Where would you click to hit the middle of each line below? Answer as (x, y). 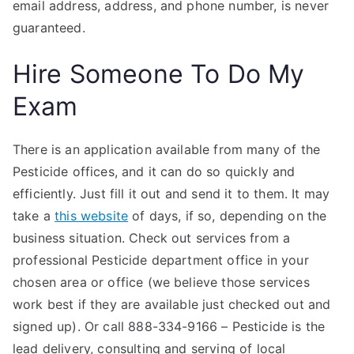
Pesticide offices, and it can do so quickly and (154, 171)
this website (92, 216)
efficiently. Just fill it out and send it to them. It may (171, 194)
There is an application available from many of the (167, 149)
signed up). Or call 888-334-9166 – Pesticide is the (169, 326)
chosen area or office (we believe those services (161, 282)
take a (34, 216)
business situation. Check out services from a (152, 238)
